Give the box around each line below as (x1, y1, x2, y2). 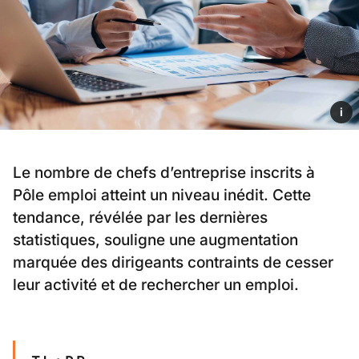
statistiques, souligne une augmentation (13, 231, 298, 250)
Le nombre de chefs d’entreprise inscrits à (13, 163, 315, 183)
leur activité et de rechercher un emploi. (13, 276, 299, 295)
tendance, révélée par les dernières (13, 208, 268, 228)
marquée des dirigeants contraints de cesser (13, 253, 333, 272)
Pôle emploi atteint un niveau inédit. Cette (13, 186, 311, 205)
